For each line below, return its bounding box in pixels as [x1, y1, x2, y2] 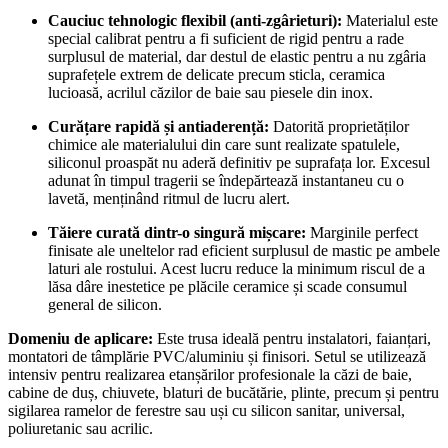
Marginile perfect [306, 224, 418, 242]
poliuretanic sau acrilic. [8, 420, 153, 438]
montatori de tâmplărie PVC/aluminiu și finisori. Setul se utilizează [8, 348, 426, 366]
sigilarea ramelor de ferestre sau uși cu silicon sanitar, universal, [8, 402, 405, 420]
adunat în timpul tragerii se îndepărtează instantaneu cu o [48, 172, 404, 190]
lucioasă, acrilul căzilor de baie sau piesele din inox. [48, 84, 373, 102]
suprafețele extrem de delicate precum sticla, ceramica [48, 66, 385, 84]
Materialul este [342, 12, 438, 30]
